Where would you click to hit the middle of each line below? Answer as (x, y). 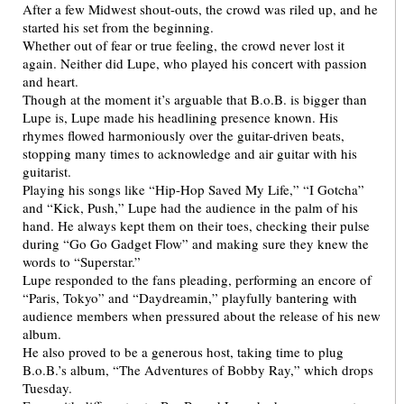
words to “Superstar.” (82, 262)
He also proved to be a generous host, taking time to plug (183, 352)
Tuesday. (47, 388)
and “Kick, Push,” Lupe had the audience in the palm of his (190, 207)
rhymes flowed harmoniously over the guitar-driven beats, (184, 135)
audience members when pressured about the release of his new (202, 316)
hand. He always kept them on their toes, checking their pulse (196, 225)
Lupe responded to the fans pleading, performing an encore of (197, 280)
